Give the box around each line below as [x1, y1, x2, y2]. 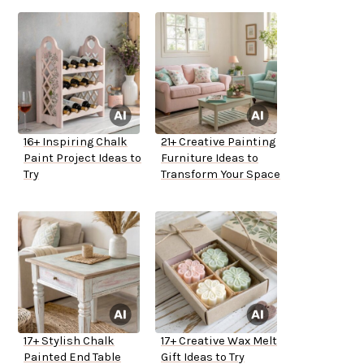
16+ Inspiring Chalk [24, 135, 128, 149]
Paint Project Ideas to [24, 151, 141, 166]
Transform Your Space [161, 167, 280, 182]
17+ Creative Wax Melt [161, 334, 277, 349]
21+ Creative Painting [161, 135, 275, 149]
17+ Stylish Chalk [24, 334, 115, 349]
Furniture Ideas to [161, 151, 258, 166]
